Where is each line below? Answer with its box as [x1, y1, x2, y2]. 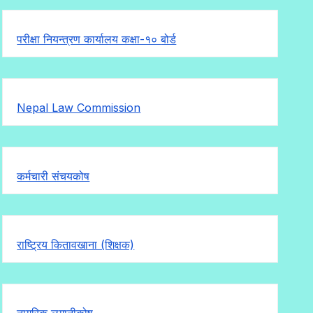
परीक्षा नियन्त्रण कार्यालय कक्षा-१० [17, 31, 161, 46]
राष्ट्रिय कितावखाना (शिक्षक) [17, 237, 135, 252]
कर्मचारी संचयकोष [17, 168, 90, 183]
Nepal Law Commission [17, 100, 141, 115]
